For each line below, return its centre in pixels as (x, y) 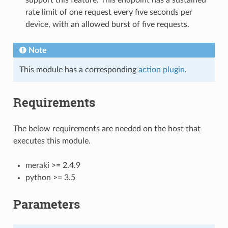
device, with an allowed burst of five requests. (107, 24)
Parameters (46, 204)
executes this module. (52, 141)
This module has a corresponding (79, 69)
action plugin (161, 69)
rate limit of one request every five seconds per (109, 12)
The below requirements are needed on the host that (107, 129)
